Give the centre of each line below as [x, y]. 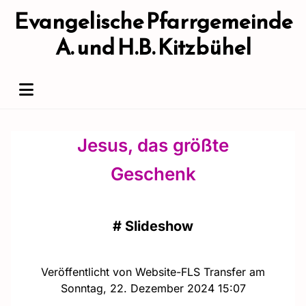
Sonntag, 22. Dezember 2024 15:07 [153, 288]
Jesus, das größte [153, 145]
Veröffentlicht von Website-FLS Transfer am [153, 272]
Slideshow [159, 226]
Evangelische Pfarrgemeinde [153, 21]
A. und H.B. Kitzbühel [153, 47]
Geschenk [153, 174]
